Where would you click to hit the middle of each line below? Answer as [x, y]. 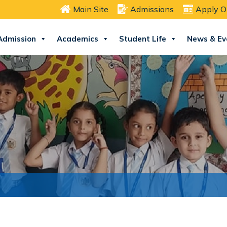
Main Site [91, 9]
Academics [78, 39]
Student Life [143, 39]
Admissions [152, 9]
